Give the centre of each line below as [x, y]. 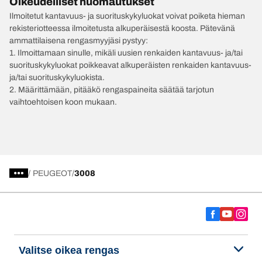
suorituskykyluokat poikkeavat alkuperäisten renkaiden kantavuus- [130, 65]
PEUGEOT [52, 173]
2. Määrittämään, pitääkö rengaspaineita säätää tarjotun [112, 89]
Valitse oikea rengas [69, 250]
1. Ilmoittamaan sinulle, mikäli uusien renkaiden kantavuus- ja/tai [126, 53]
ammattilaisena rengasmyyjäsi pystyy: [79, 40]
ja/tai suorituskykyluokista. [57, 77]
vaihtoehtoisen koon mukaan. [63, 102]
